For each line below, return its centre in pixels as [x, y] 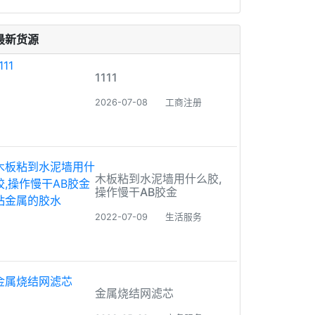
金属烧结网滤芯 [134, 293]
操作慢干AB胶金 [136, 192]
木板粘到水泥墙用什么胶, [159, 179]
